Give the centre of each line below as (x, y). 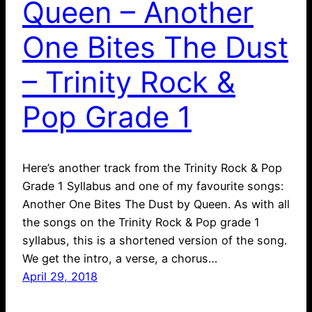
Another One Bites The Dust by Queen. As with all (156, 204)
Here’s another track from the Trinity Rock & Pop (152, 167)
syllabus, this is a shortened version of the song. (155, 240)
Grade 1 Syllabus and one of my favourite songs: (153, 186)
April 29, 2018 (60, 276)
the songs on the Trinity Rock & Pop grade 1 (141, 222)
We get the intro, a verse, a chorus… (120, 258)
